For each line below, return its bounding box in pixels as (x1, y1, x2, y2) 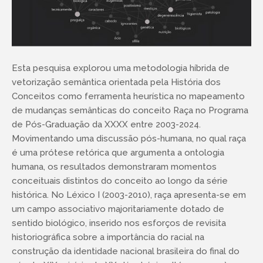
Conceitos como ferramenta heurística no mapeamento (12, 91, 245, 102)
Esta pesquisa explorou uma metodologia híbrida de (12, 63, 230, 73)
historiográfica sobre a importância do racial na (12, 232, 204, 242)
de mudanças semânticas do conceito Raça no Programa (12, 105, 248, 116)
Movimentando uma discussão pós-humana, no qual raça (12, 133, 246, 144)
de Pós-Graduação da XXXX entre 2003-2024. (12, 119, 201, 130)
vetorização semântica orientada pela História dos (12, 77, 221, 87)
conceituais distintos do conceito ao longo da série (12, 176, 228, 186)
